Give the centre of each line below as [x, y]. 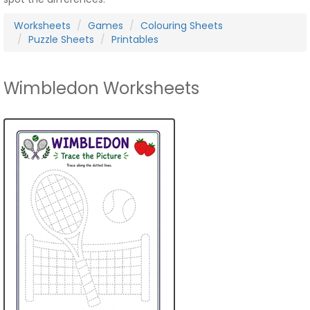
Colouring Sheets [182, 26]
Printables [135, 39]
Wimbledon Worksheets [101, 88]
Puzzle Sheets [61, 39]
